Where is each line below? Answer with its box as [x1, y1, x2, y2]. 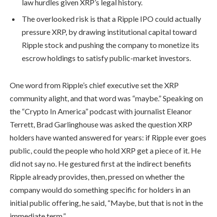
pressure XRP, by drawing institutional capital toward [22, 27, 197, 36]
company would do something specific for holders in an [10, 185, 190, 194]
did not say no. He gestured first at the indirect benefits [10, 158, 191, 168]
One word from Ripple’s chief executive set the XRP [10, 80, 179, 90]
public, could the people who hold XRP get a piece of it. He [10, 145, 201, 155]
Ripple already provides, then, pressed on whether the [10, 171, 185, 181]
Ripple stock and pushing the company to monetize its [22, 40, 199, 49]
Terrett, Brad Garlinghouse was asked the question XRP [10, 119, 192, 129]
